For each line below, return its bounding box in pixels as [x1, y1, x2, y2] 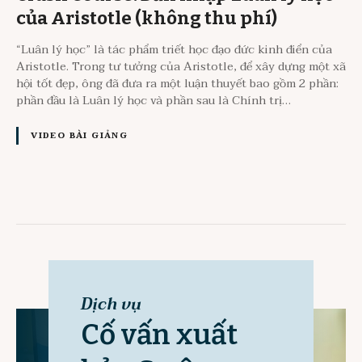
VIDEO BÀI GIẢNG [31, 128, 128, 143]
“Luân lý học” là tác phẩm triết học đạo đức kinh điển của [16, 40, 332, 60]
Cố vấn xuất [81, 317, 238, 351]
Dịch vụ [81, 290, 141, 318]
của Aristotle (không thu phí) [16, 6, 277, 29]
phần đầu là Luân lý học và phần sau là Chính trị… [16, 90, 291, 111]
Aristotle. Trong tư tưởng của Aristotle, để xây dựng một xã [16, 57, 346, 77]
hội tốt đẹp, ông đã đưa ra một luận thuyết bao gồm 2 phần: [16, 74, 339, 94]
